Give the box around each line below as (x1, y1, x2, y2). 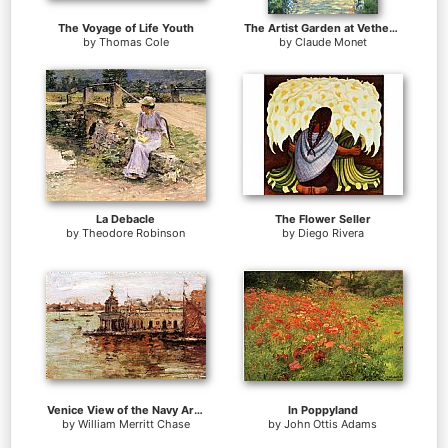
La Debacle (96, 212, 155, 227)
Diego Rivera (297, 226, 364, 241)
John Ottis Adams (284, 417, 377, 432)
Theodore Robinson (82, 226, 185, 241)
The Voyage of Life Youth (57, 21, 194, 36)
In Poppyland (287, 403, 358, 418)
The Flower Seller (274, 212, 371, 227)
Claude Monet (294, 35, 367, 50)
